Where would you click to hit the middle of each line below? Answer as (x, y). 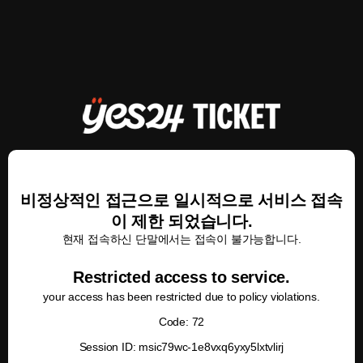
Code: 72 (181, 322)
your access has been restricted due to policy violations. (181, 297)
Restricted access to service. (181, 277)
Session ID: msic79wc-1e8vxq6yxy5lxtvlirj (181, 347)
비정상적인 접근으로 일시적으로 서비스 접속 (181, 200)
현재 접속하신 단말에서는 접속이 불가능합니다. (181, 239)
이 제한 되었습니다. (181, 221)
